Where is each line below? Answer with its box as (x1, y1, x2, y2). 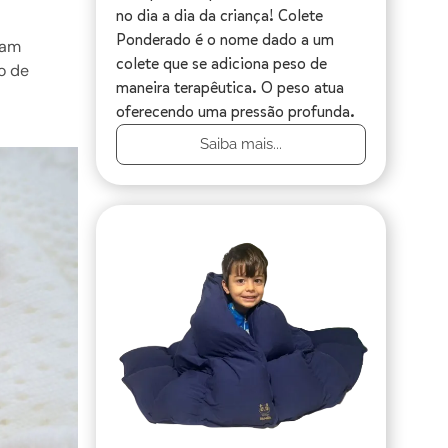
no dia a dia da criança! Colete (116, 5, 323, 27)
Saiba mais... (200, 135, 282, 154)
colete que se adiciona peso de (116, 53, 327, 75)
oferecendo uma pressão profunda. (116, 101, 355, 123)
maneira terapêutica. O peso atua (116, 77, 344, 99)
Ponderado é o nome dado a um (116, 29, 334, 51)
